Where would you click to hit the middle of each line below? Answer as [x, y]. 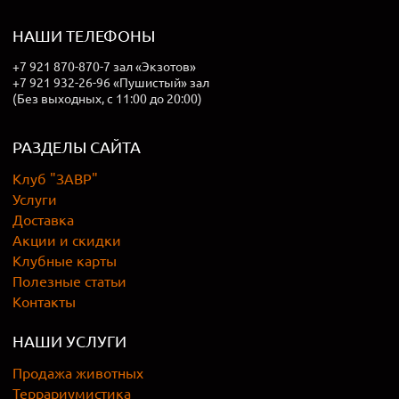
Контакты [44, 301]
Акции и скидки [67, 240]
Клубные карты [65, 260]
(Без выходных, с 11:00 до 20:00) [107, 98]
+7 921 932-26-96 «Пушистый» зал [111, 82]
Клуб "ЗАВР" [55, 178]
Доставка [43, 219]
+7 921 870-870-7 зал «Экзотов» [104, 66]
